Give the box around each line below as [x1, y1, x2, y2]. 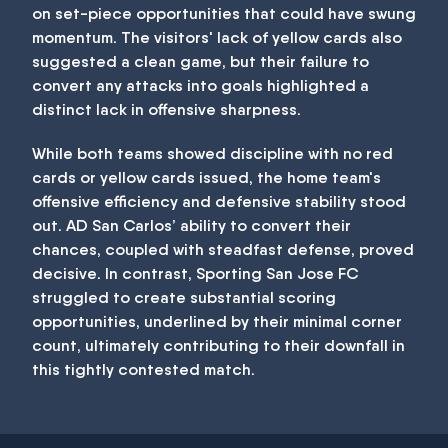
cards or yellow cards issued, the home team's [32, 168, 381, 187]
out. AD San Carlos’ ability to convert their [32, 216, 351, 235]
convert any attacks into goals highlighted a [32, 76, 369, 95]
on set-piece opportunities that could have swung [32, 4, 416, 23]
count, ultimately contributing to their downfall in [32, 336, 405, 355]
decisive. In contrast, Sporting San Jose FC [32, 264, 358, 283]
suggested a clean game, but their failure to [32, 52, 369, 71]
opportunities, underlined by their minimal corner [32, 312, 402, 331]
